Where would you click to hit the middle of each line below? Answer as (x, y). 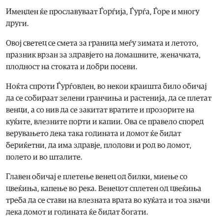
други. (17, 24)
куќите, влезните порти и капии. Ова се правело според (105, 122)
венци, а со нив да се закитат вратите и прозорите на (100, 110)
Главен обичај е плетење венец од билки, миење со (97, 177)
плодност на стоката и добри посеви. (72, 67)
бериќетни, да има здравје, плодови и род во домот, (99, 146)
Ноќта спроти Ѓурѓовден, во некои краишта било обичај (106, 87)
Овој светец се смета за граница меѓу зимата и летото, (102, 43)
